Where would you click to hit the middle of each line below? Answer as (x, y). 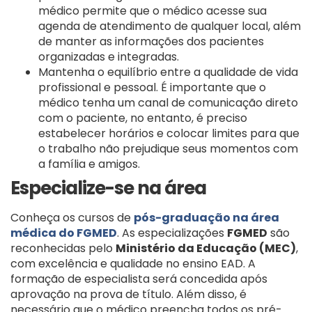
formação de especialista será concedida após (139, 279)
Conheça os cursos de (72, 217)
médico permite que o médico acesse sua (153, 10)
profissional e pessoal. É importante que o (152, 87)
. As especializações (172, 233)
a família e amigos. (89, 164)
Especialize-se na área (108, 188)
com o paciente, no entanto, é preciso (143, 118)
